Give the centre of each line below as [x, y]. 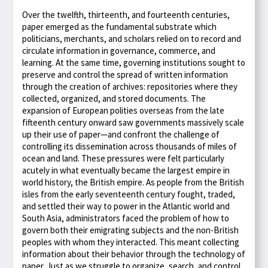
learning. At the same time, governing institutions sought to [134, 62]
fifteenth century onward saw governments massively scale [133, 122]
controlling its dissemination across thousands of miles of [130, 146]
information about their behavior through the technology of [134, 254]
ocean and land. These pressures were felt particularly [124, 158]
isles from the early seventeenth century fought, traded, [129, 194]
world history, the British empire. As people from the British [133, 182]
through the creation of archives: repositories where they [130, 86]
